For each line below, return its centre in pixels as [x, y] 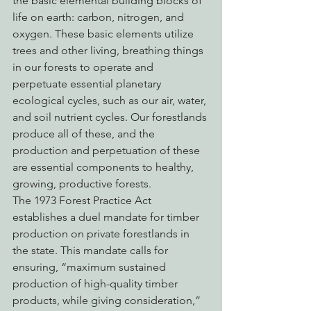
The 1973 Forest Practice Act [83, 201]
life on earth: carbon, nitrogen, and [100, 17]
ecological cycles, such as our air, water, [111, 101]
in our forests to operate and [84, 67]
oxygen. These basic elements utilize [104, 34]
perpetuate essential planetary [88, 84]
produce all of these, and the [85, 134]
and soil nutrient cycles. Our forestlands [111, 117]
